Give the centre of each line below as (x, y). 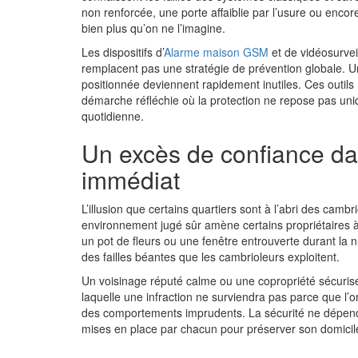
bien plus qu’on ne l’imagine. (155, 28)
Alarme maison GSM (216, 52)
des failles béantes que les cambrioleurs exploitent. (211, 257)
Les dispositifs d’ (123, 52)
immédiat (131, 179)
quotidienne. (113, 116)
